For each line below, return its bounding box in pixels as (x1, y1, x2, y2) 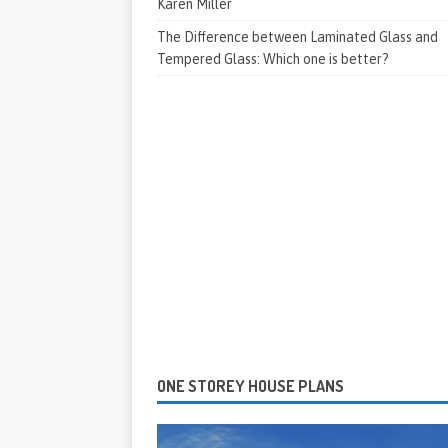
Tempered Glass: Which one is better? (157, 51, 389, 67)
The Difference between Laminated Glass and (157, 29, 438, 45)
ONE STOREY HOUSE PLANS (157, 376, 344, 396)
